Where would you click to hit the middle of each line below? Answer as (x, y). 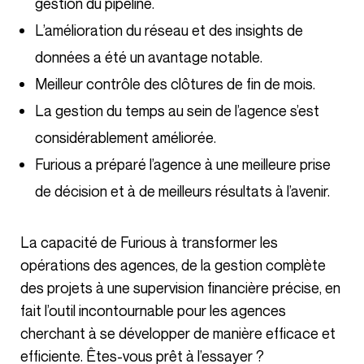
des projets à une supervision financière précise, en (180, 287)
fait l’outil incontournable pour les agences (153, 310)
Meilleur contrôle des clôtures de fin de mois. (175, 83)
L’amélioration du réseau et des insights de (169, 30)
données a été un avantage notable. (149, 56)
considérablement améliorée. (126, 137)
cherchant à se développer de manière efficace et (178, 333)
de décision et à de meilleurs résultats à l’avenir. (182, 191)
